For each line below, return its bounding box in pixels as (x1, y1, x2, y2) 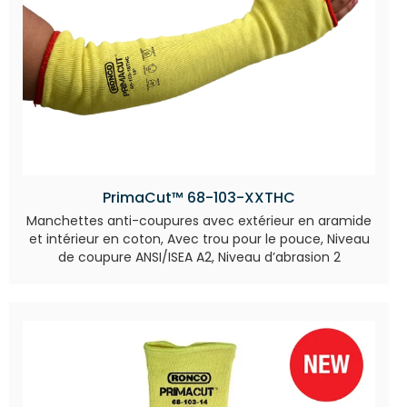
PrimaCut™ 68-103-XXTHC (103, 187, 295, 209)
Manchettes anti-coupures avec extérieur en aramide (26, 212, 372, 231)
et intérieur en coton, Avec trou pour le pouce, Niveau (28, 230, 370, 249)
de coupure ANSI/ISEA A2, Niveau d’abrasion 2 (57, 248, 341, 267)
